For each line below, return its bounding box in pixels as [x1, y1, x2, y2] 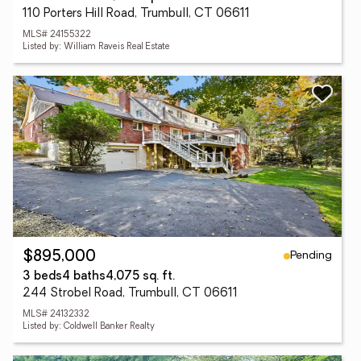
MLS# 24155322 [23, 31, 91, 39]
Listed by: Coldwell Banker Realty [23, 322, 155, 331]
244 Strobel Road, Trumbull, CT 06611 [23, 288, 238, 300]
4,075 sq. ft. [106, 271, 175, 283]
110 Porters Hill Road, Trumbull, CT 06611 [23, 8, 250, 20]
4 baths [62, 271, 106, 283]
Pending [290, 249, 332, 262]
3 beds [23, 271, 62, 283]
